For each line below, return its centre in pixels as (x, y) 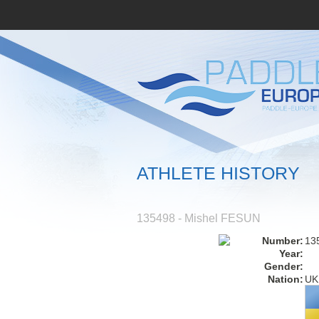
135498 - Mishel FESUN (198, 218)
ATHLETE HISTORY (218, 173)
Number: (282, 240)
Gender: (283, 266)
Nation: (285, 279)
